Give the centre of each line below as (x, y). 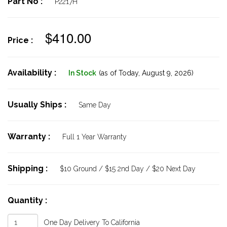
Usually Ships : (38, 105)
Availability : (33, 73)
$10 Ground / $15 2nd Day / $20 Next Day (128, 169)
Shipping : (29, 168)
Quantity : (27, 200)
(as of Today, (119, 73)
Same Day (95, 105)
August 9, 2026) (167, 73)
